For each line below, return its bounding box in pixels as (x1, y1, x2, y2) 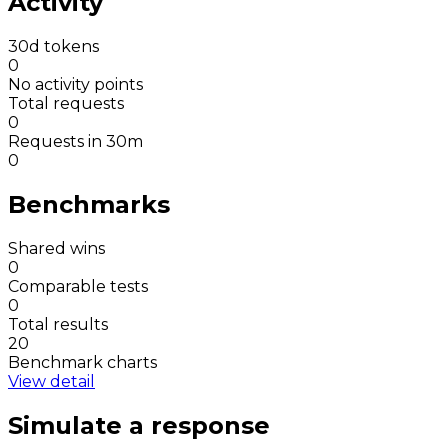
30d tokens (8, 37, 99, 57)
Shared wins (8, 238, 105, 258)
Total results (8, 314, 108, 334)
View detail (8, 371, 95, 391)
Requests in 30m (8, 132, 143, 152)
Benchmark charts (8, 352, 157, 372)
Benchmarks (8, 189, 170, 219)
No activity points (8, 75, 143, 95)
